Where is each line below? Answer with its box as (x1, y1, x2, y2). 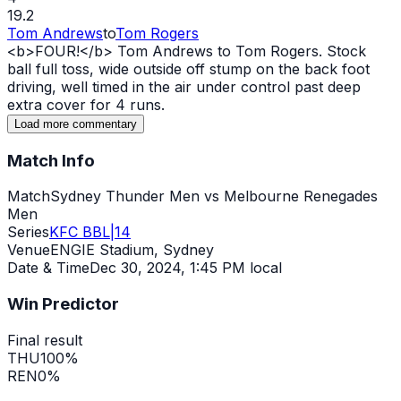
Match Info (7, 149, 95, 171)
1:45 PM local (190, 259, 282, 277)
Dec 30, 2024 (90, 259, 181, 277)
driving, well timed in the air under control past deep (7, 77, 361, 96)
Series (7, 223, 49, 242)
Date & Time (7, 259, 90, 277)
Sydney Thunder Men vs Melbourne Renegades (50, 187, 378, 206)
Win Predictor (7, 293, 119, 314)
